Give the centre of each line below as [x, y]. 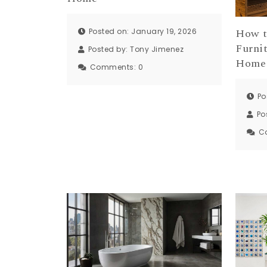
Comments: [114, 67]
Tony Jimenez [157, 49]
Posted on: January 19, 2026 [142, 31]
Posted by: [109, 49]
